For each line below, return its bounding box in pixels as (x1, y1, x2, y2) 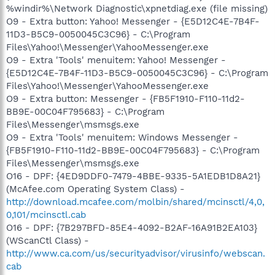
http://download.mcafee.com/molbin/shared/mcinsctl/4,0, (6, 196, 265, 207)
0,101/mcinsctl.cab (6, 209, 86, 220)
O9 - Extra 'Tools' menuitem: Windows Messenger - (6, 131, 238, 143)
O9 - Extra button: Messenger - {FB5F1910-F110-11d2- (6, 93, 245, 104)
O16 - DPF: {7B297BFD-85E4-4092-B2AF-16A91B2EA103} (6, 222, 257, 233)
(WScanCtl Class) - (6, 234, 89, 246)
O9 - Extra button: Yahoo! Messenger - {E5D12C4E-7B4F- (6, 15, 260, 27)
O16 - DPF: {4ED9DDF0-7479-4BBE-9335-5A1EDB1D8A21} (6, 170, 260, 182)
